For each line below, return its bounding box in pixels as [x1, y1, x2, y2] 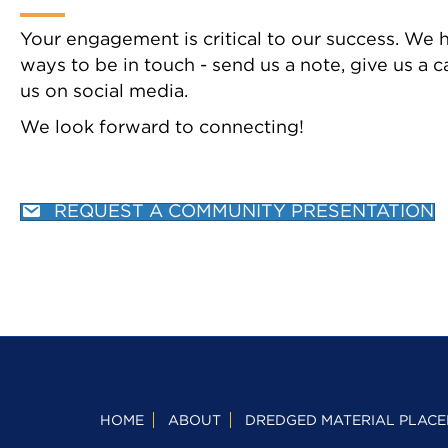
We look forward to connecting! [20, 119, 304, 136]
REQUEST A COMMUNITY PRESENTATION [54, 204, 434, 221]
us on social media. [20, 83, 188, 100]
